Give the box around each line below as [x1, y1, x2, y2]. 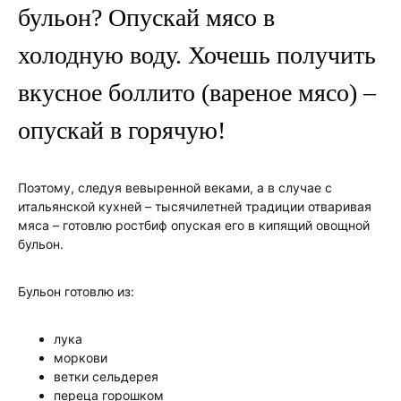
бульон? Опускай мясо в [18, 4, 275, 31]
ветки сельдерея [54, 369, 158, 384]
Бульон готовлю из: [18, 284, 134, 299]
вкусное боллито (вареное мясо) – [18, 79, 376, 107]
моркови [54, 350, 107, 365]
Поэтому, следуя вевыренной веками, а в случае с [18, 180, 332, 195]
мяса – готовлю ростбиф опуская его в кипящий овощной [18, 218, 370, 233]
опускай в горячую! [18, 116, 226, 144]
